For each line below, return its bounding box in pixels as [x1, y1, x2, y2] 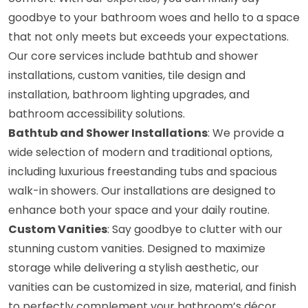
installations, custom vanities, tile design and [8, 67, 245, 84]
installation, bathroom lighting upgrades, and [8, 87, 250, 103]
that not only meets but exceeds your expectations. [8, 29, 289, 45]
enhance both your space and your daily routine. [8, 202, 269, 219]
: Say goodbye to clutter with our [107, 221, 283, 238]
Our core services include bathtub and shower [8, 48, 258, 65]
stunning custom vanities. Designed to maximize [8, 241, 265, 257]
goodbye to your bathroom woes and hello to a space [8, 10, 300, 26]
